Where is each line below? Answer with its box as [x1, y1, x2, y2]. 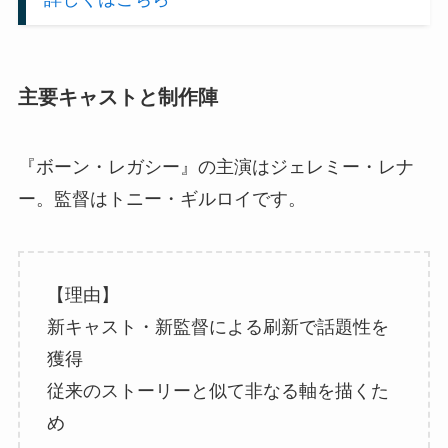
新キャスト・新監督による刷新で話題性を [46, 317, 389, 338]
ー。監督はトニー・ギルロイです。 [17, 188, 306, 209]
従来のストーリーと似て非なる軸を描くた [46, 381, 389, 402]
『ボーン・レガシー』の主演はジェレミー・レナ [17, 156, 414, 177]
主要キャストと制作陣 [17, 86, 218, 109]
